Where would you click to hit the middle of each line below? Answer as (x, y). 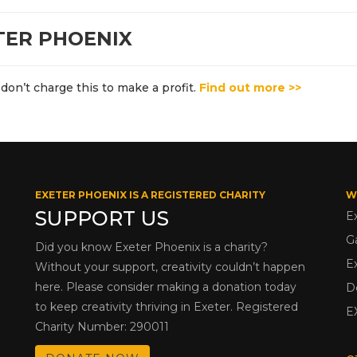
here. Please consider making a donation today (166, 286)
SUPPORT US (102, 218)
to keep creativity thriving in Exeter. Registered (167, 306)
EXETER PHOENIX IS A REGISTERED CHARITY (150, 194)
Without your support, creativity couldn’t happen (170, 267)
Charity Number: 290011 (102, 326)
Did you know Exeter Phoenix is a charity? (151, 247)
